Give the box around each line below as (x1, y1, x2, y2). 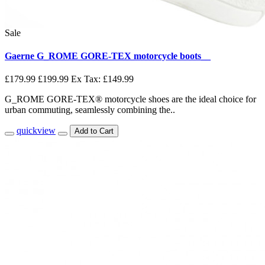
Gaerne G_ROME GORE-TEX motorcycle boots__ (5, 50, 211, 61)
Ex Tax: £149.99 (71, 74, 134, 85)
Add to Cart (75, 127, 114, 136)
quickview (17, 125, 56, 136)
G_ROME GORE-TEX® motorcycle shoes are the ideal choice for (5, 94, 256, 105)
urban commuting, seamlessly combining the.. (5, 105, 175, 115)
